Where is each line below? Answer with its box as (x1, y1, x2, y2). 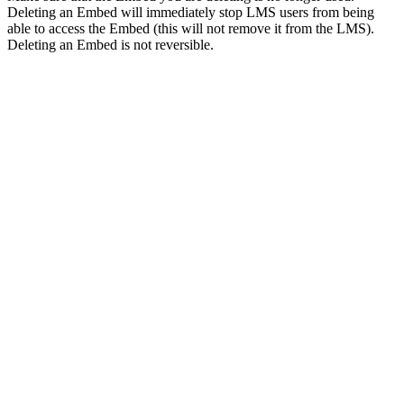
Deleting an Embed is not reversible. (7, 37, 214, 53)
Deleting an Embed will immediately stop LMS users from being (7, 5, 374, 21)
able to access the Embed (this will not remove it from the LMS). (7, 21, 374, 37)
